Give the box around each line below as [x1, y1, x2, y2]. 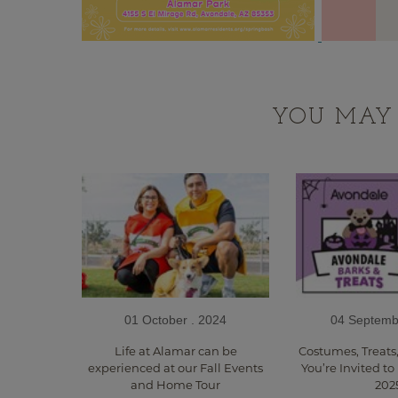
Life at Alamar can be [114, 344, 237, 359]
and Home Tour [131, 378, 221, 393]
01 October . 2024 [124, 313, 227, 328]
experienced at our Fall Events [88, 361, 264, 376]
